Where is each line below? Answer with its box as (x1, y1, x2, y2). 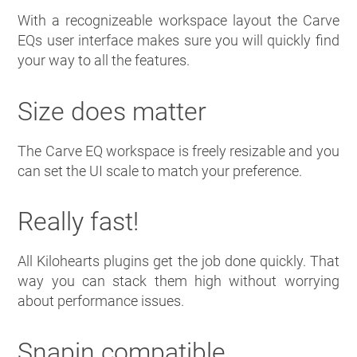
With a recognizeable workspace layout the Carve (18, 12, 339, 29)
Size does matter (18, 96, 207, 127)
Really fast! (18, 206, 139, 237)
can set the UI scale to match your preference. (18, 162, 303, 179)
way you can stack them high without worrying (18, 273, 339, 290)
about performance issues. (18, 292, 185, 310)
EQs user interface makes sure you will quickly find (18, 32, 339, 49)
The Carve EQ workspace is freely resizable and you (18, 142, 339, 159)
